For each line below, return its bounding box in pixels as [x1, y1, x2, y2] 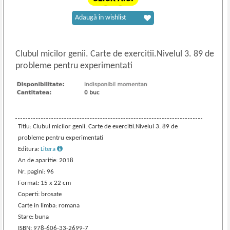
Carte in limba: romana [18, 202, 80, 209]
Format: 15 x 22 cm [18, 179, 71, 186]
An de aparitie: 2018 [18, 157, 74, 164]
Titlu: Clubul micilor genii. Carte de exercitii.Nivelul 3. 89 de [18, 123, 178, 130]
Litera [41, 145, 57, 152]
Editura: [18, 145, 41, 152]
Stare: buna [18, 213, 49, 220]
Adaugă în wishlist [75, 14, 127, 22]
